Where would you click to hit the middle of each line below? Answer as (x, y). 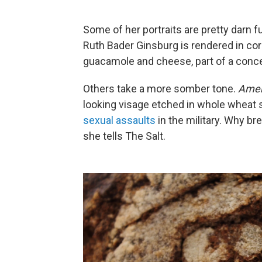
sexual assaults (119, 120)
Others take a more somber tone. (161, 89)
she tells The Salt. (124, 136)
